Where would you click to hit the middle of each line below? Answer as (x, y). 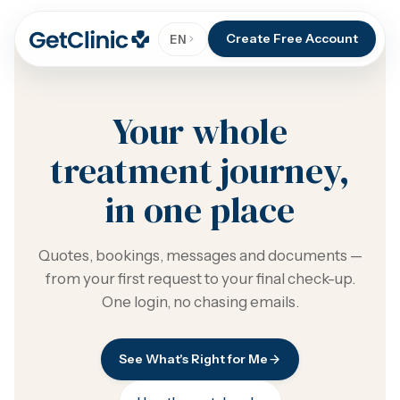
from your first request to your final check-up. (200, 279)
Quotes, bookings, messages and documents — (200, 255)
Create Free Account (292, 38)
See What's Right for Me (193, 359)
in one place (200, 210)
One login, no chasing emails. (200, 302)
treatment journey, (200, 171)
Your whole (200, 131)
